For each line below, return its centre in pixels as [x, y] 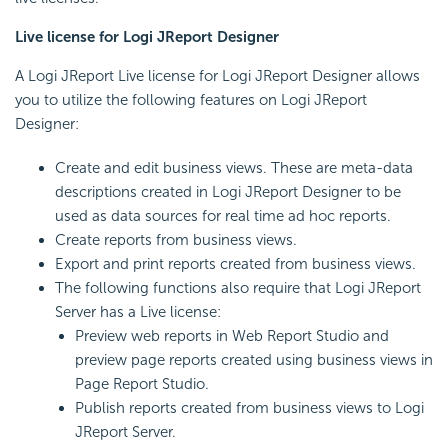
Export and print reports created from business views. [235, 263]
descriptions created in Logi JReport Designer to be [228, 191]
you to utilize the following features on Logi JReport [191, 99]
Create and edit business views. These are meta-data [234, 167]
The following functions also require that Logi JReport [238, 287]
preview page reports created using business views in [254, 359]
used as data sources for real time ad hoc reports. [223, 215]
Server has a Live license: [138, 311]
